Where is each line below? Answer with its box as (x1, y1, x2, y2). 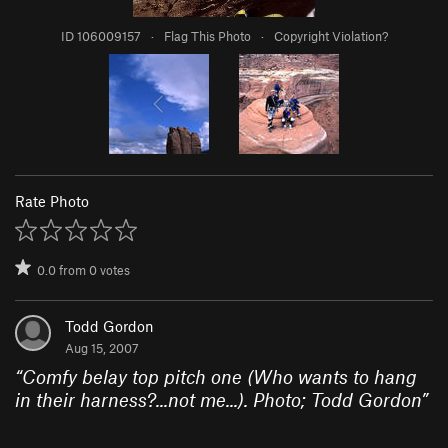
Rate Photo (15, 191, 89, 210)
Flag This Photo (163, 27, 251, 44)
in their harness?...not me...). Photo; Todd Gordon (15, 387, 421, 411)
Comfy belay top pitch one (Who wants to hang (22, 364, 417, 388)
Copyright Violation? (273, 27, 388, 44)
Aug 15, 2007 (65, 339, 139, 356)
